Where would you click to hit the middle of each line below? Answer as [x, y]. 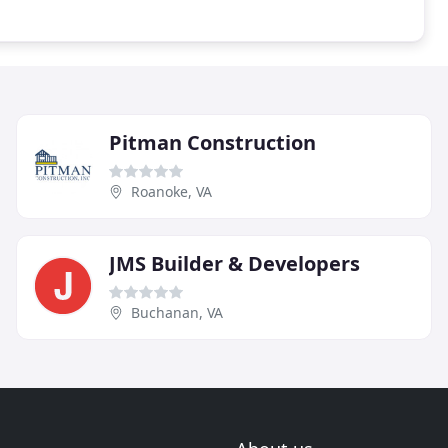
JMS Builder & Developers [234, 263]
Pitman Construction [212, 142]
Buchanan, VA [177, 312]
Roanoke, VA [171, 191]
